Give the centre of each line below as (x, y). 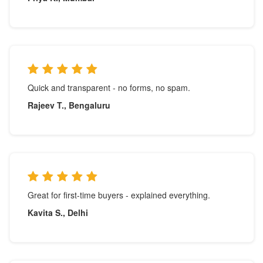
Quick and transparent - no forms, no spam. (109, 87)
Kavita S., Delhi (58, 213)
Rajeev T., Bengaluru (69, 105)
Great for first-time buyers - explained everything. (119, 195)
